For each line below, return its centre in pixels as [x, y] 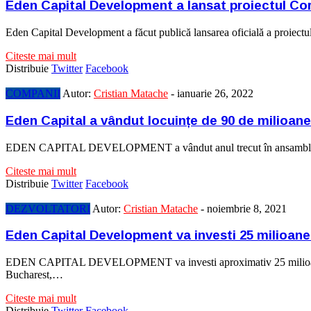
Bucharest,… [34, 275]
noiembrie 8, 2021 [247, 208]
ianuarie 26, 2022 [215, 94]
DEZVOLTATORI [48, 208]
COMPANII [33, 94]
